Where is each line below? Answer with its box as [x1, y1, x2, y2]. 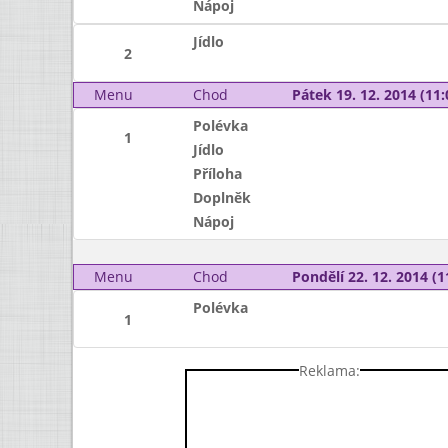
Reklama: [299, 360, 360, 380]
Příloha [192, 164, 242, 183]
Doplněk [192, 188, 251, 207]
